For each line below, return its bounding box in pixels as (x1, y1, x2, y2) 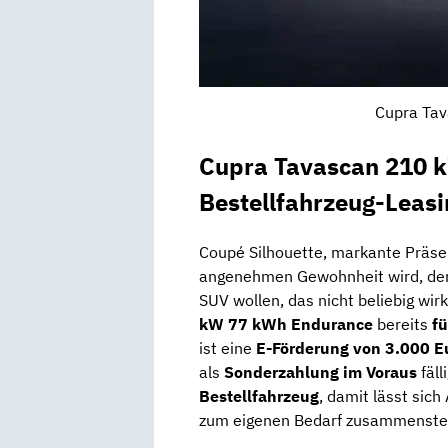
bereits (373, 314, 428, 335)
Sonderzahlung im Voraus (224, 362, 417, 383)
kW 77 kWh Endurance (199, 314, 373, 335)
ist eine (199, 338, 256, 359)
